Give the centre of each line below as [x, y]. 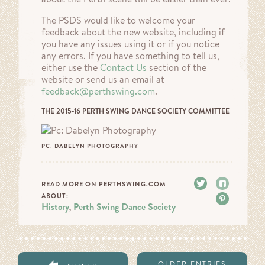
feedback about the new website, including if [133, 32]
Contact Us [123, 68]
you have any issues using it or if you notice [130, 44]
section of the [177, 68]
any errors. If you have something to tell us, [130, 56]
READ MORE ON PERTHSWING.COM [104, 184]
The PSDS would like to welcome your [118, 20]
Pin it [241, 199]
